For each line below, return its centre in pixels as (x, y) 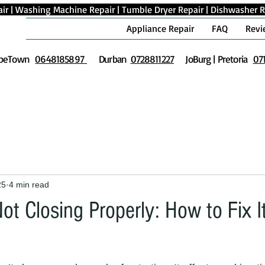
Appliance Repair (160, 28)
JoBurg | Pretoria (216, 59)
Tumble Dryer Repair (163, 9)
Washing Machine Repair (65, 9)
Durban (113, 59)
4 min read (29, 184)
